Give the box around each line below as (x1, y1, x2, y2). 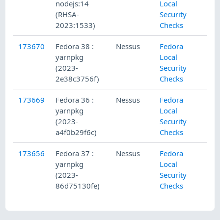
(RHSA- (55, 9, 80, 20)
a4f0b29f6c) (55, 127, 97, 137)
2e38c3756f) (55, 74, 100, 84)
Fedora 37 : (55, 148, 94, 159)
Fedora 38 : (55, 41, 94, 52)
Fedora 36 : (55, 95, 94, 105)
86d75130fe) (55, 181, 100, 191)
